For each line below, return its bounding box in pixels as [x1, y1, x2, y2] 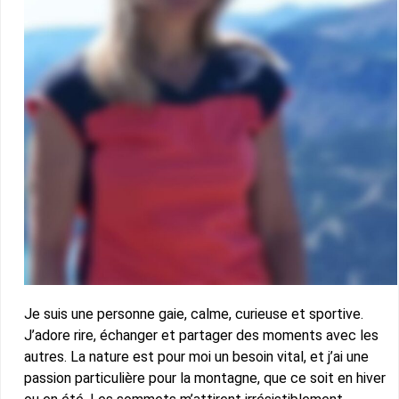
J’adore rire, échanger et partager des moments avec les [23, 327, 379, 345]
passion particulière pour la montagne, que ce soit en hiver [23, 370, 386, 387]
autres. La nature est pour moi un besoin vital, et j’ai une [23, 348, 369, 366]
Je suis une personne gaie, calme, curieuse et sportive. [23, 305, 363, 323]
